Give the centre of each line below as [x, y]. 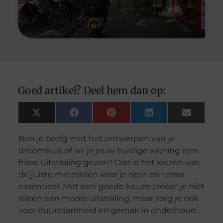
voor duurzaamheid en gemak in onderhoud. [108, 210]
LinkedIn [168, 116]
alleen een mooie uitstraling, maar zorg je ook [108, 198]
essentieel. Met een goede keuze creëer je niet [111, 186]
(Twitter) [56, 123]
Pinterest [132, 116]
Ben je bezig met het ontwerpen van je [96, 138]
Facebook [96, 116]
